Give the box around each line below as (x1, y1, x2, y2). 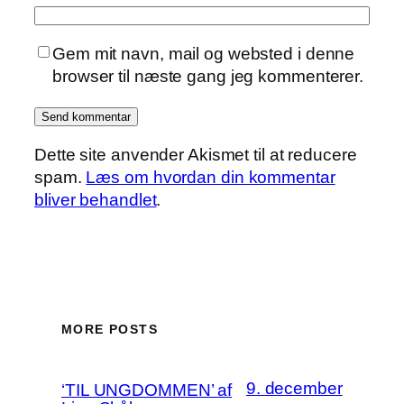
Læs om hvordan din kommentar (86, 167, 335, 187)
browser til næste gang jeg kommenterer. (52, 66, 364, 86)
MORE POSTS (61, 321, 158, 336)
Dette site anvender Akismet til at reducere (34, 144, 357, 164)
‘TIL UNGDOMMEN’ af (61, 381, 233, 399)
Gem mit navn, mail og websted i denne (52, 43, 355, 63)
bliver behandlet (34, 189, 157, 209)
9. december (245, 379, 343, 398)
